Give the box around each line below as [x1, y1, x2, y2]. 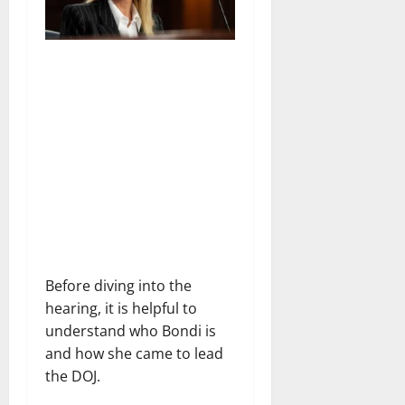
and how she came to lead [45, 343, 223, 363]
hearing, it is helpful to [45, 297, 197, 318]
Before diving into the [45, 275, 192, 296]
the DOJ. [45, 365, 100, 386]
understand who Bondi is [45, 320, 216, 341]
